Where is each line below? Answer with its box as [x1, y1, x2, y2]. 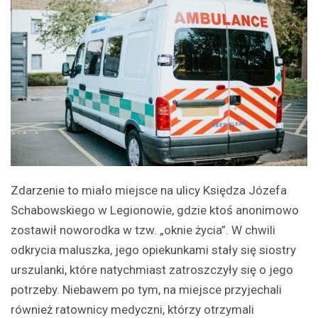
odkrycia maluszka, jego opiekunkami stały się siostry [11, 242, 296, 257]
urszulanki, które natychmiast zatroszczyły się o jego [11, 262, 293, 277]
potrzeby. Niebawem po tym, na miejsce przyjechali [11, 282, 282, 297]
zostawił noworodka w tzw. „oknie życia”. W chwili [11, 222, 275, 237]
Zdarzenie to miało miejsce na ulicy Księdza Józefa [11, 182, 287, 197]
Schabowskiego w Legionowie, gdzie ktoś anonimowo [11, 202, 299, 217]
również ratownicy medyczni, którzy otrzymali [11, 302, 254, 317]
